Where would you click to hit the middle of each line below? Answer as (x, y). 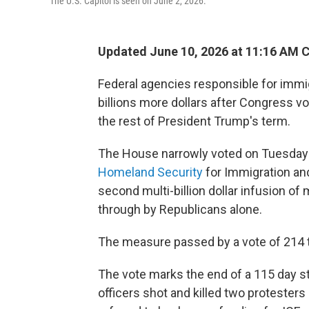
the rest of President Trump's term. (194, 121)
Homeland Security (150, 172)
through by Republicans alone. (180, 210)
